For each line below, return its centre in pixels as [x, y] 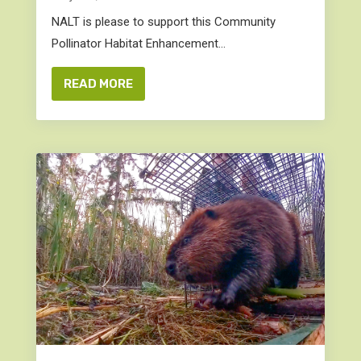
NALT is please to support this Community [163, 22]
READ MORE [98, 84]
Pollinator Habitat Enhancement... [138, 44]
